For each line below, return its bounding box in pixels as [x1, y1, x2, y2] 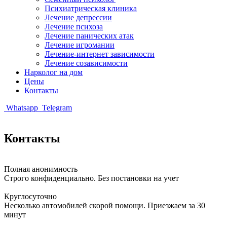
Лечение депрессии [45, 13, 112, 22]
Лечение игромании [45, 41, 115, 49]
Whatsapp [4, 103, 40, 112]
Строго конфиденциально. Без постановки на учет [4, 173, 179, 182]
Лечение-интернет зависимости [45, 50, 155, 58]
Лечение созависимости [45, 59, 128, 67]
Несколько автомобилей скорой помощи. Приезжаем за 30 [4, 201, 205, 210]
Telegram [40, 103, 72, 112]
